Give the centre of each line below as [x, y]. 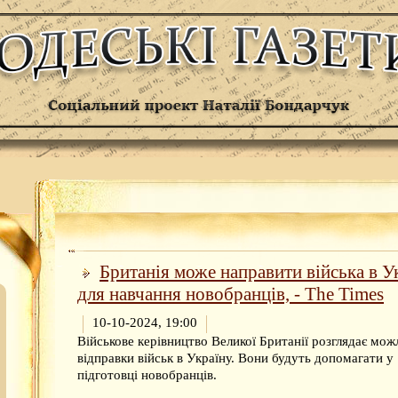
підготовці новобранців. [147, 374]
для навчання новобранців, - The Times [231, 294]
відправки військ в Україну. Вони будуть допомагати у [235, 358]
